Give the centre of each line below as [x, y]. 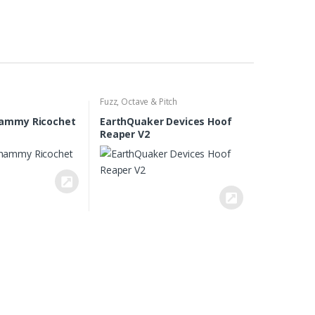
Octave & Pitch [149, 101]
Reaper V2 [124, 134]
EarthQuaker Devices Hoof [166, 121]
